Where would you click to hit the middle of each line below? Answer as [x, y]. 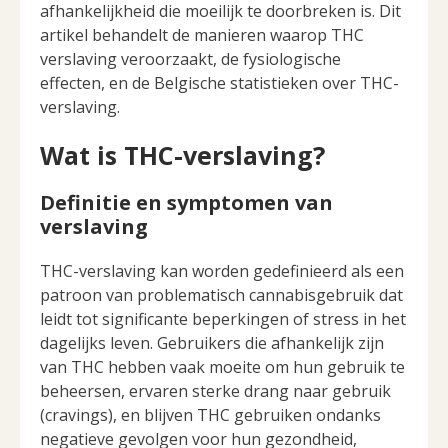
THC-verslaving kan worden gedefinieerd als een [222, 270]
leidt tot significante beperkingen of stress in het [223, 318]
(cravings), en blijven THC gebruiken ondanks [210, 414]
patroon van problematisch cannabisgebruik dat [221, 294]
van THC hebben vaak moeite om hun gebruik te [222, 366]
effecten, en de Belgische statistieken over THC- [219, 83]
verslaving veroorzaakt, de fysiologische [190, 59]
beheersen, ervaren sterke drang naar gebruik [215, 390]
